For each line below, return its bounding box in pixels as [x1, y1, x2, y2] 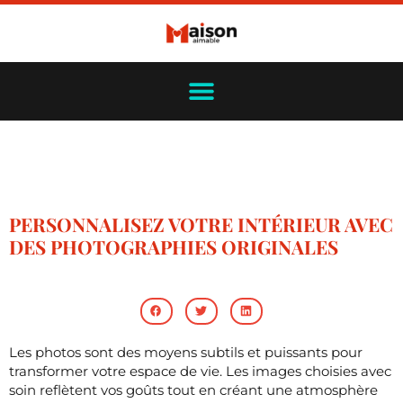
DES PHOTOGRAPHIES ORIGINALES [9, 233, 338, 259]
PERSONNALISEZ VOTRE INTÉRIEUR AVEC [9, 210, 393, 237]
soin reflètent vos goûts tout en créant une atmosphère [9, 381, 378, 399]
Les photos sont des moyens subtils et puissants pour [9, 343, 363, 361]
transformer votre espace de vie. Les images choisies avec [9, 362, 391, 380]
